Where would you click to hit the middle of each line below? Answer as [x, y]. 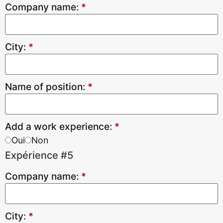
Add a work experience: [60, 126]
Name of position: [46, 87]
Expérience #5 [39, 155]
